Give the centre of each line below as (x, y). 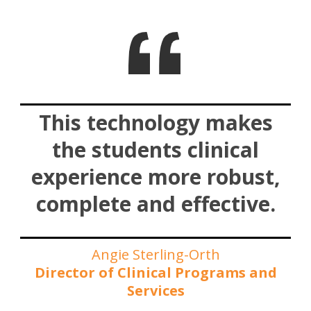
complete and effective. (155, 203)
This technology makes (155, 122)
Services (155, 290)
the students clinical (155, 149)
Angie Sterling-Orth (155, 254)
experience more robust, (155, 176)
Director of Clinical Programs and (155, 272)
